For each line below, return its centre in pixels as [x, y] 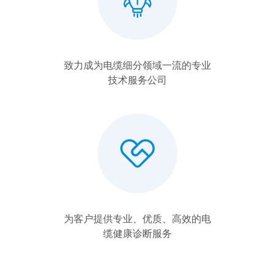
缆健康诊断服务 [137, 234]
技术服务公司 [137, 80]
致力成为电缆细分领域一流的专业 [137, 65]
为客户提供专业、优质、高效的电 [137, 219]
